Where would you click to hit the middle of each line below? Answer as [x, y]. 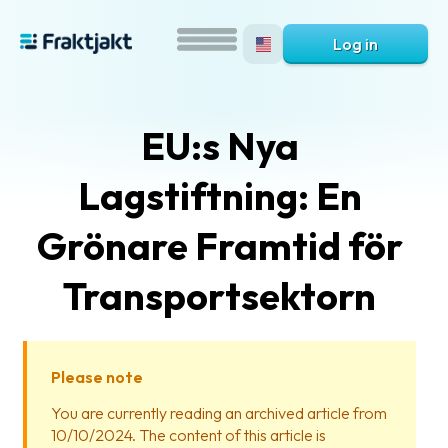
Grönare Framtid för [219, 246]
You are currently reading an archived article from [219, 413]
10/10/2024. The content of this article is [188, 435]
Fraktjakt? [79, 349]
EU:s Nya [219, 146]
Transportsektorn [219, 296]
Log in [355, 44]
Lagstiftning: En [219, 196]
